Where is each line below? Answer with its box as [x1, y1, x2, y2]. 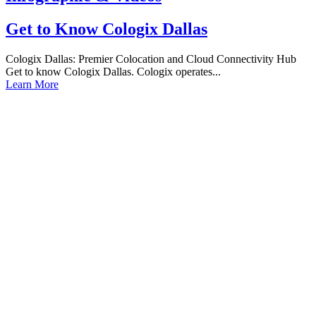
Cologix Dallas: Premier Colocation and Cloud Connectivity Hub [6, 52, 296, 65]
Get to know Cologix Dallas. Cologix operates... [6, 65, 221, 78]
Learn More [6, 78, 59, 90]
